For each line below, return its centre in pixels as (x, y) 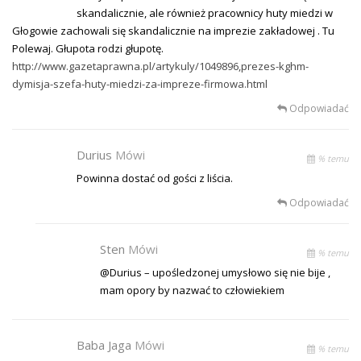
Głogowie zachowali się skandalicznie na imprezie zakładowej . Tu (173, 30)
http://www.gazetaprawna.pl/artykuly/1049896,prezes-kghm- (160, 66)
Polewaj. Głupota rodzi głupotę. (88, 48)
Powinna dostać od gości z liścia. (155, 178)
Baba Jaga (106, 344)
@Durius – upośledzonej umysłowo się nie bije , (216, 272)
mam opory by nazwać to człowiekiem (193, 290)
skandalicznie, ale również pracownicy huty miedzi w (205, 12)
